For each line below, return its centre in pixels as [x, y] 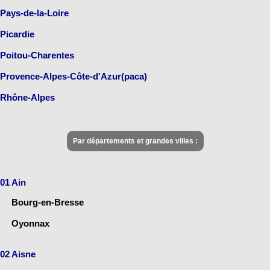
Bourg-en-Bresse [48, 202]
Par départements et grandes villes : [135, 141]
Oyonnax [30, 224]
